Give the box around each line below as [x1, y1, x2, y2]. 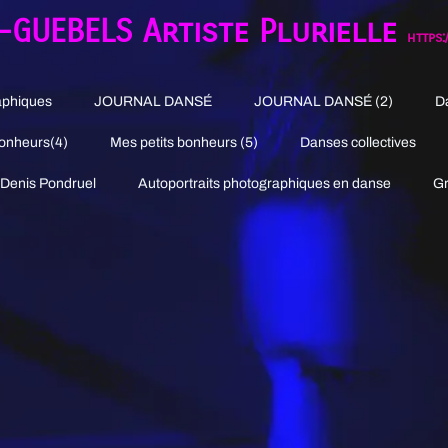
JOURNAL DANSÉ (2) [254, 94, 393, 109]
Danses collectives [300, 135, 416, 150]
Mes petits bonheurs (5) [110, 135, 258, 150]
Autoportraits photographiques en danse [137, 176, 391, 191]
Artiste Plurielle [143, 12, 407, 51]
